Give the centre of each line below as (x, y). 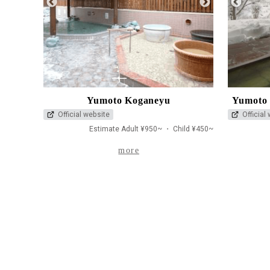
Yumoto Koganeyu (128, 100)
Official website (84, 114)
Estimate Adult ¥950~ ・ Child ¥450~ (151, 129)
